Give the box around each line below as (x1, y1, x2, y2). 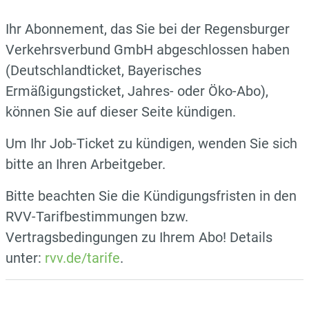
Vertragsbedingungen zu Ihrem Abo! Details (6, 228, 272, 246)
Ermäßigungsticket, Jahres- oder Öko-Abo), (6, 82, 268, 99)
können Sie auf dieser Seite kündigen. (6, 103, 236, 120)
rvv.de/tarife (45, 249, 120, 266)
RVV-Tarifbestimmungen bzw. (6, 208, 188, 225)
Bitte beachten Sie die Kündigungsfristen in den (6, 187, 297, 204)
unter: (6, 249, 45, 266)
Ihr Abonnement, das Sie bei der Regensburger (6, 20, 290, 37)
